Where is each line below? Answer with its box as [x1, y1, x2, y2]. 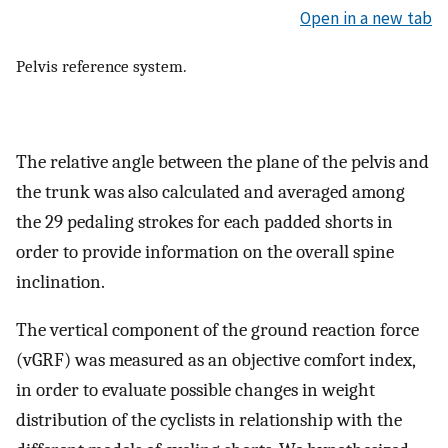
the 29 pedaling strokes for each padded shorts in [16, 210, 393, 233]
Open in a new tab [300, 7, 432, 30]
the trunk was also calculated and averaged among [16, 180, 405, 203]
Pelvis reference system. [16, 55, 187, 76]
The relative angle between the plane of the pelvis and [16, 150, 429, 173]
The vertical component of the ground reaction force [16, 319, 419, 342]
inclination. [16, 270, 105, 293]
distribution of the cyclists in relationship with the [16, 409, 402, 432]
